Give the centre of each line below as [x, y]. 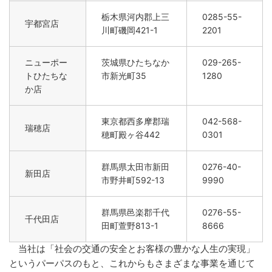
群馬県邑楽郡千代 [135, 212]
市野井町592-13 [133, 180]
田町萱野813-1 [130, 225]
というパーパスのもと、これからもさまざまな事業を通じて [132, 263]
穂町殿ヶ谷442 [131, 134]
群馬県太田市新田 [135, 166]
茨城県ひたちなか [135, 62]
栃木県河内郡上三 [135, 16]
